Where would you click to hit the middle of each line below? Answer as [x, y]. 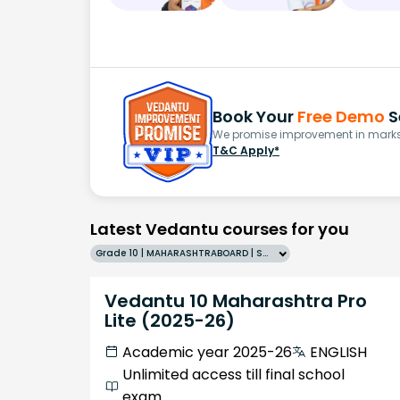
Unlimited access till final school [233, 374]
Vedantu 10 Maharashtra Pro [236, 300]
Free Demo [341, 116]
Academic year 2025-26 [207, 352]
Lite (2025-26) [170, 320]
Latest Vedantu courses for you [220, 229]
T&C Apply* [246, 150]
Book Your [255, 116]
